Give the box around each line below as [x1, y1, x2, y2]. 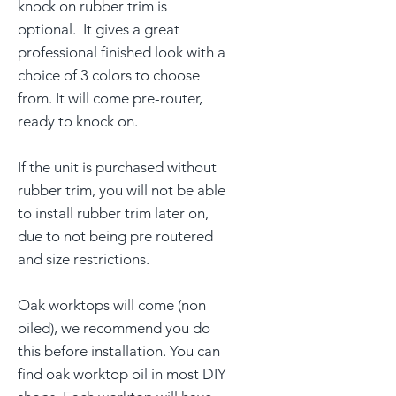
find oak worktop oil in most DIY [18, 365, 226, 384]
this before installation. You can [18, 342, 220, 361]
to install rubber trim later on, [18, 204, 209, 223]
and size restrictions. [18, 250, 149, 269]
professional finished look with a [18, 43, 225, 62]
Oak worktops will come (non [18, 296, 206, 315]
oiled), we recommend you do [18, 319, 210, 338]
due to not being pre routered [18, 227, 213, 246]
